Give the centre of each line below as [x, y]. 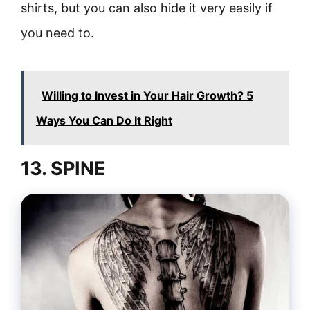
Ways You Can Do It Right [104, 120]
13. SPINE [63, 168]
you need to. [57, 33]
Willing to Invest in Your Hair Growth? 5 [147, 95]
